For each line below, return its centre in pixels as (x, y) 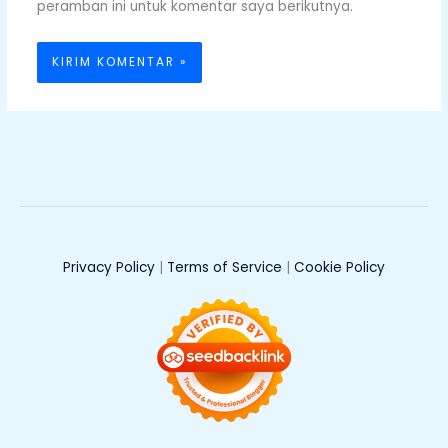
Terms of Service (224, 268)
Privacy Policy (109, 268)
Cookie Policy (339, 268)
